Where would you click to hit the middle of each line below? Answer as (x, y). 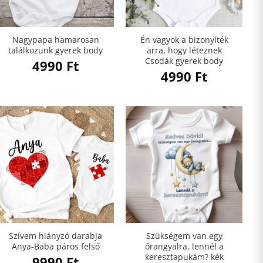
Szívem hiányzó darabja (55, 236)
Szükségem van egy (184, 236)
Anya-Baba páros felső (55, 247)
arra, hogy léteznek (184, 50)
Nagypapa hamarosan (55, 40)
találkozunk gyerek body (55, 50)
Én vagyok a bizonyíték (184, 40)
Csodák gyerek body (184, 61)
